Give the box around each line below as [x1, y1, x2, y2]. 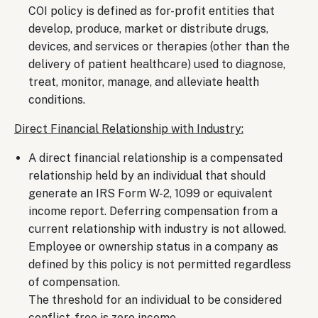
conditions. [28, 92, 85, 106]
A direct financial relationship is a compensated [28, 150, 283, 165]
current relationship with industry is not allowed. [28, 221, 286, 236]
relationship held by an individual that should [28, 168, 265, 182]
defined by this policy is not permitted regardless [28, 257, 291, 271]
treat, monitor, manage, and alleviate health [28, 75, 259, 89]
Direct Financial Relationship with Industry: [14, 121, 243, 136]
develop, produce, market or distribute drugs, [28, 21, 268, 35]
